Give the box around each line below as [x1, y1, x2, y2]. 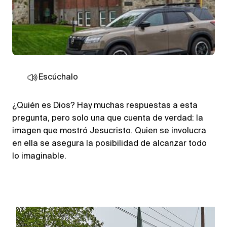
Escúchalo [39, 73, 78, 82]
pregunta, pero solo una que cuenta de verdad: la [12, 115, 203, 123]
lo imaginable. [12, 153, 66, 161]
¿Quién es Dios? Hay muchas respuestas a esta [12, 102, 198, 110]
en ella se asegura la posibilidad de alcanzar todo [12, 140, 207, 148]
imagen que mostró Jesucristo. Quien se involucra [12, 127, 206, 136]
